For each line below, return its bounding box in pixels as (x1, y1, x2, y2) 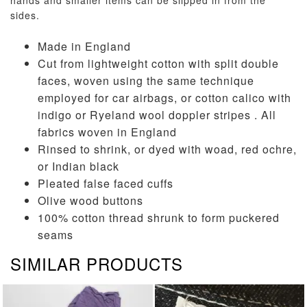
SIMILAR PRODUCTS (10, 251, 183, 275)
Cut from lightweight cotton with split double (38, 56, 279, 71)
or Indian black (38, 158, 119, 174)
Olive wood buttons (38, 193, 143, 208)
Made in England (38, 38, 131, 54)
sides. (10, 8, 40, 22)
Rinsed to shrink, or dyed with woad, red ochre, (38, 141, 297, 157)
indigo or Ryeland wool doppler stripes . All (38, 107, 276, 123)
